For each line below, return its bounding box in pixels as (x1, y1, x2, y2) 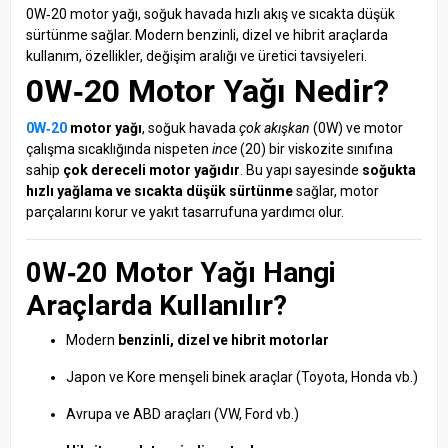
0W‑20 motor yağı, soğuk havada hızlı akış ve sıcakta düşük (26, 5, 395, 22)
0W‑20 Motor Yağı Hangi (26, 255, 336, 289)
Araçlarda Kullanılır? (26, 288, 287, 322)
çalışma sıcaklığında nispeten (26, 140, 212, 157)
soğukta (362, 161, 416, 178)
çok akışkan (239, 119, 310, 136)
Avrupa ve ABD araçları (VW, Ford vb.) (66, 405, 299, 422)
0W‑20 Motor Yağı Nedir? (26, 71, 389, 110)
